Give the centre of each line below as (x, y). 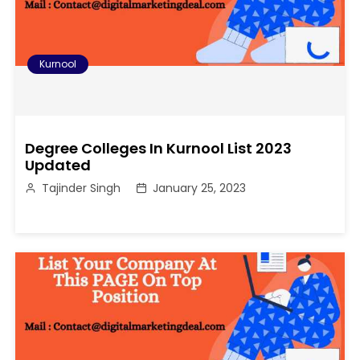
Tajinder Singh (82, 188)
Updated (58, 165)
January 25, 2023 (200, 188)
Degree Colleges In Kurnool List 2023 (159, 148)
